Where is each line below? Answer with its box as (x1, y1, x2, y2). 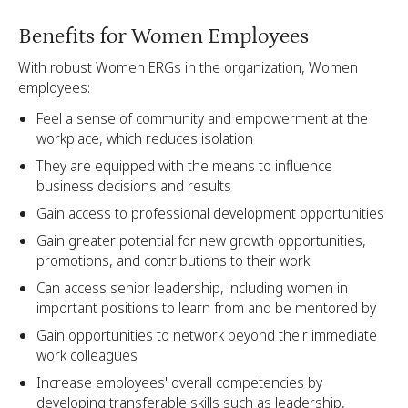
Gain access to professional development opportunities (36, 203, 384, 224)
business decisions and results (36, 176, 235, 197)
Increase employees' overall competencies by (36, 372, 322, 393)
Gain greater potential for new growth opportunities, (36, 230, 366, 251)
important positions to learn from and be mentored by (36, 298, 380, 319)
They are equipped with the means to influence (36, 156, 332, 177)
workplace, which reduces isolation (36, 128, 253, 149)
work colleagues (36, 345, 141, 366)
